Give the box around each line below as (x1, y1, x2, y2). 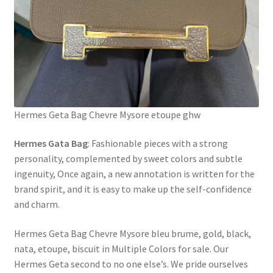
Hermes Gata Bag (13, 137, 88, 150)
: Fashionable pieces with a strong (87, 137, 228, 150)
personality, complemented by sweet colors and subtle (13, 152, 243, 165)
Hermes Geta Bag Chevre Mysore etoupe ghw (13, 108, 200, 121)
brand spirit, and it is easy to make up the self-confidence (13, 183, 252, 196)
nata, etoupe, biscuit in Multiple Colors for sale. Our (13, 242, 229, 255)
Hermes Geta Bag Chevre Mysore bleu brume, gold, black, (13, 227, 251, 239)
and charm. (13, 198, 60, 211)
